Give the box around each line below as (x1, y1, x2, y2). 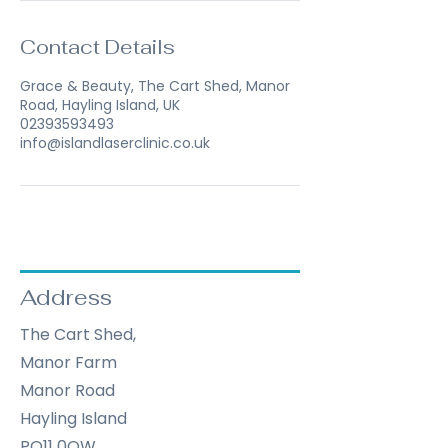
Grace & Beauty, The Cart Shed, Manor (20, 76, 290, 96)
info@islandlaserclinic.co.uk (20, 133, 210, 153)
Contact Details (20, 34, 175, 60)
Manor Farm (20, 351, 117, 374)
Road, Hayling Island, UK (20, 95, 180, 115)
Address (20, 283, 112, 311)
